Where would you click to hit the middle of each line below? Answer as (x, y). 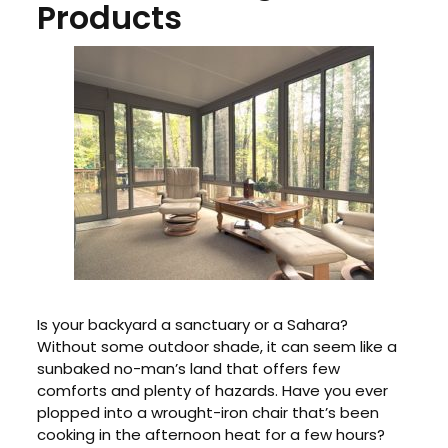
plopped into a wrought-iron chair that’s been (208, 413)
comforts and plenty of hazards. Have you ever (213, 391)
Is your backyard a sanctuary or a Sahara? (193, 325)
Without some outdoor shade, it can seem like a (217, 347)
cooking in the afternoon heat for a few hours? (211, 435)
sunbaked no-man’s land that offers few (189, 369)
